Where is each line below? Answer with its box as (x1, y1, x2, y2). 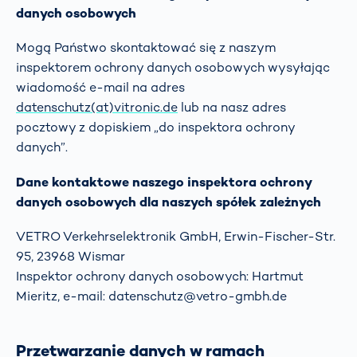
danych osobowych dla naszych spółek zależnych (16, 193, 321, 210)
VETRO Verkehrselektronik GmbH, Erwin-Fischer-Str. (16, 227, 335, 245)
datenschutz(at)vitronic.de (16, 99, 178, 116)
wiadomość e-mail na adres (16, 79, 185, 96)
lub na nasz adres (178, 99, 286, 116)
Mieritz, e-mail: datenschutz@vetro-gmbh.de (16, 287, 287, 304)
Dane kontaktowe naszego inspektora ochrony (16, 173, 312, 190)
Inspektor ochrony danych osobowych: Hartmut (16, 267, 304, 284)
